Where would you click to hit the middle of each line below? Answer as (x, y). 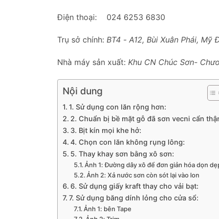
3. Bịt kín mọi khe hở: (106, 130)
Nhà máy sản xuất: (93, 62)
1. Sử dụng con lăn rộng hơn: (117, 107)
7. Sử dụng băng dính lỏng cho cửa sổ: (133, 198)
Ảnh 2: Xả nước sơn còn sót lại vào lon (143, 175)
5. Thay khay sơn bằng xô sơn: (122, 154)
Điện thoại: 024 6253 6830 (111, 17)
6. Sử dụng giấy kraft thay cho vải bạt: (134, 186)
